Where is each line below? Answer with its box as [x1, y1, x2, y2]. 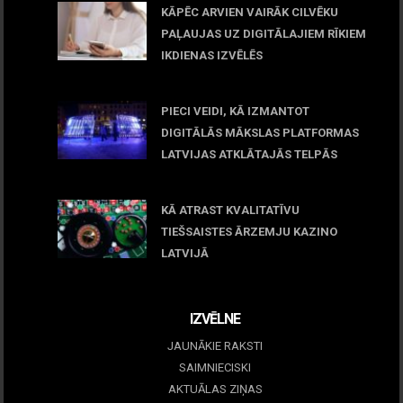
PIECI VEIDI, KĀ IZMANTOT [161, 104, 310, 119]
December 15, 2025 [180, 267, 281, 282]
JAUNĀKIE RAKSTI [167, 338, 263, 353]
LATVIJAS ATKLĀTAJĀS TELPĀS [161, 148, 338, 162]
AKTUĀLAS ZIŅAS [167, 381, 263, 396]
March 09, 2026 [180, 168, 259, 183]
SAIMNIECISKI [179, 360, 251, 374]
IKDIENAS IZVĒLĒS [161, 49, 264, 63]
